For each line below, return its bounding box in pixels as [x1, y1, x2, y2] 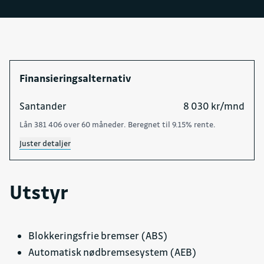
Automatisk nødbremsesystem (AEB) [28, 246, 197, 259]
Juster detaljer [19, 138, 71, 148]
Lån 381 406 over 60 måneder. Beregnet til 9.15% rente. [19, 119, 216, 130]
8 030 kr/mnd [183, 100, 245, 113]
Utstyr [9, 179, 68, 204]
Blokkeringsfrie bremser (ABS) [28, 229, 168, 242]
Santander [19, 100, 67, 113]
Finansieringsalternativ [19, 72, 131, 85]
